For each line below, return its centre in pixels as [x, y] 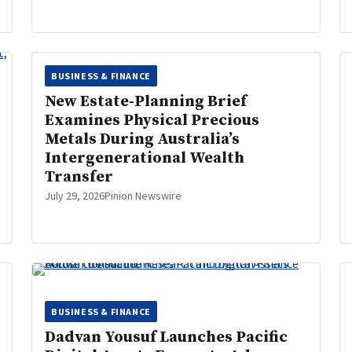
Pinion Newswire [143, 196]
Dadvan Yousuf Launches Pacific [166, 337]
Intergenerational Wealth [145, 158]
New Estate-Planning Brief [146, 102]
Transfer [79, 177]
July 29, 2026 [75, 196]
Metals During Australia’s [142, 139]
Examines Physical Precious [152, 121]
